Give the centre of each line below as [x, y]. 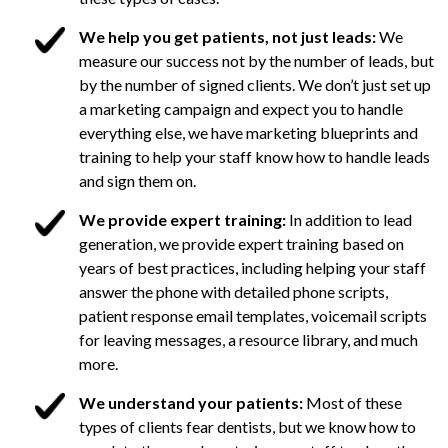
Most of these [352, 403]
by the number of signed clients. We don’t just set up [255, 85]
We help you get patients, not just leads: [229, 37]
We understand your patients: [191, 403]
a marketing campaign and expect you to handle [241, 109]
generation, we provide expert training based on [241, 244]
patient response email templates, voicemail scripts [253, 316]
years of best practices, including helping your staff [252, 268]
